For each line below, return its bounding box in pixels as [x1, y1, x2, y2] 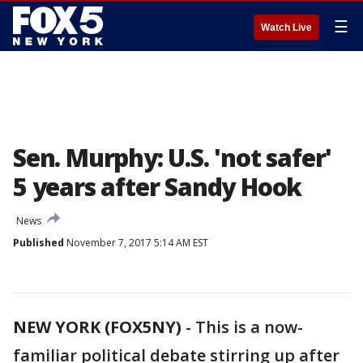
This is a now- [195, 316, 303, 338]
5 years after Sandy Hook [13, 170, 302, 203]
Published [13, 236, 64, 250]
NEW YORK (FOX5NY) [13, 316, 181, 338]
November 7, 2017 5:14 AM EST [64, 236, 208, 250]
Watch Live [261, 22, 312, 33]
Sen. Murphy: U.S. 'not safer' [13, 141, 332, 174]
